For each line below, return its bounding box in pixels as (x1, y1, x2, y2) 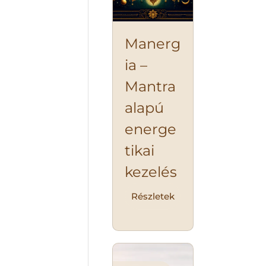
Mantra (125, 78, 176, 96)
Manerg (125, 35, 181, 53)
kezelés (125, 163, 178, 181)
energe (125, 121, 177, 138)
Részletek (131, 191, 175, 202)
